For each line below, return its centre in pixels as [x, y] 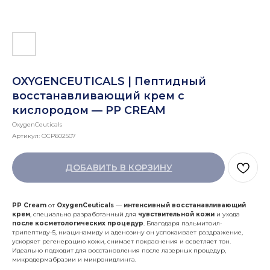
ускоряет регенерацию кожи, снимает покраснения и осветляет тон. [121, 241]
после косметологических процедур [78, 223]
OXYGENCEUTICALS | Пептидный [109, 81]
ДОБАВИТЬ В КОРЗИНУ [118, 168]
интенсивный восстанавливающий [185, 205]
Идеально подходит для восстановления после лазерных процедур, [119, 250]
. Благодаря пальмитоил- [183, 223]
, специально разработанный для [84, 214]
